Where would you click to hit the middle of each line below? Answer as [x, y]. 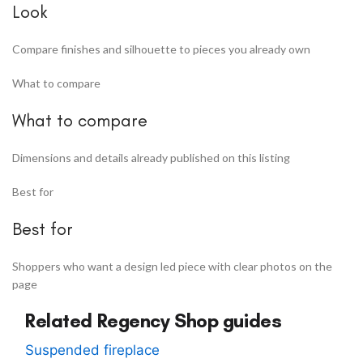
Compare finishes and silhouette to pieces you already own [161, 49]
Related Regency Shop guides [154, 321]
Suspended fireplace [92, 350]
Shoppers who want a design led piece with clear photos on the [172, 267]
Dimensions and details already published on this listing [151, 158]
